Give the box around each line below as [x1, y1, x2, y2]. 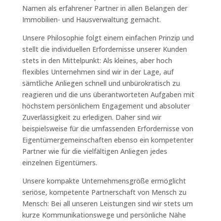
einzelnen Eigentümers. [22, 158, 97, 167]
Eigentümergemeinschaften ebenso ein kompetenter [22, 135, 193, 145]
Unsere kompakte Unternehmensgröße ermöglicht [22, 176, 186, 185]
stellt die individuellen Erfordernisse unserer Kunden [22, 44, 187, 54]
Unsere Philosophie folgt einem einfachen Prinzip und [22, 33, 194, 42]
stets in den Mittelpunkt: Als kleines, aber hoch [22, 56, 172, 65]
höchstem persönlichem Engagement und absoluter [22, 101, 190, 110]
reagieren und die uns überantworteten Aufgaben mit [22, 90, 194, 99]
